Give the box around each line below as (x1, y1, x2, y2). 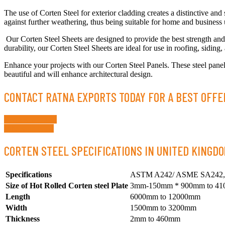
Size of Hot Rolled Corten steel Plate (6, 181, 128, 190)
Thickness (6, 214, 40, 223)
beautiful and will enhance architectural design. (4, 70, 153, 78)
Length (6, 192, 30, 201)
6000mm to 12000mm (130, 192, 200, 201)
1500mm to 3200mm (130, 203, 196, 212)
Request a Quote (4, 115, 57, 124)
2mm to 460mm (130, 214, 180, 223)
